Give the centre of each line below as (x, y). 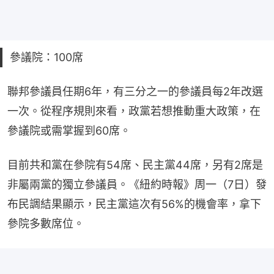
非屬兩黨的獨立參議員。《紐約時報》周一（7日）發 (137, 184)
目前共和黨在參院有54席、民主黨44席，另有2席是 (135, 165)
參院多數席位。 (46, 223)
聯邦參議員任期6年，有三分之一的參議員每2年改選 (135, 91)
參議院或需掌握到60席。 (69, 130)
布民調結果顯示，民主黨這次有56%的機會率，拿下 (134, 204)
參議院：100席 (46, 57)
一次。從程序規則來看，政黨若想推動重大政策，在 (134, 111)
